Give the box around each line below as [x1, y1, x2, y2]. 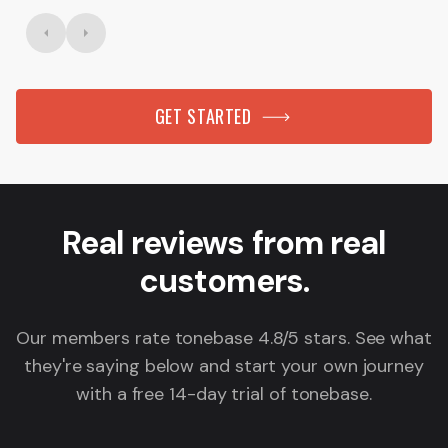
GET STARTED [154, 103, 252, 130]
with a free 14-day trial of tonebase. [76, 382, 372, 407]
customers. [139, 260, 309, 303]
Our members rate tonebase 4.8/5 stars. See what [16, 326, 432, 351]
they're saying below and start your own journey [24, 354, 424, 379]
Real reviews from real [62, 222, 386, 265]
